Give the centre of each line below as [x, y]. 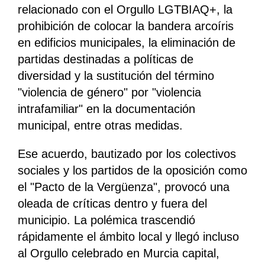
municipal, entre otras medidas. [100, 126]
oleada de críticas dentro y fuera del [112, 204]
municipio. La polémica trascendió [106, 220]
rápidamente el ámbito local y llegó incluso [128, 237]
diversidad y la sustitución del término [116, 76]
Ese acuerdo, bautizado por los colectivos [127, 154]
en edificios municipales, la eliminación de [127, 43]
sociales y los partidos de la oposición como [132, 171]
